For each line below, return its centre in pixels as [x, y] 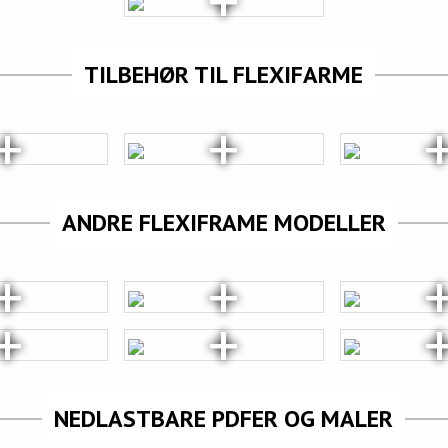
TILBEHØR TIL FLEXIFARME [224, 75]
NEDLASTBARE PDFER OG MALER [224, 419]
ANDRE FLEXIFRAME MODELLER [223, 223]
